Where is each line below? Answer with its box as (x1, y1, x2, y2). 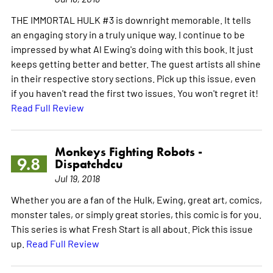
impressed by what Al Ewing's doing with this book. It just (10, 42, 253, 55)
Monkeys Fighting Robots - (54, 144, 202, 159)
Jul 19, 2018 (54, 171, 100, 184)
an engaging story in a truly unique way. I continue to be (10, 27, 245, 40)
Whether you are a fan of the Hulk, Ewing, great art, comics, (10, 193, 262, 205)
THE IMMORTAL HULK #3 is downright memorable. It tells (10, 13, 251, 26)
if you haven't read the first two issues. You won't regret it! (10, 86, 258, 99)
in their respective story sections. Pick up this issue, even (10, 71, 256, 84)
